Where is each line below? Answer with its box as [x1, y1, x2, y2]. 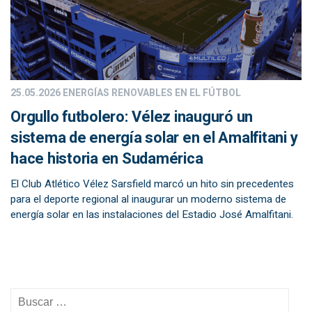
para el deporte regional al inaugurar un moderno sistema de [10, 192, 286, 207]
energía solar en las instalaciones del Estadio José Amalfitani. [10, 207, 293, 222]
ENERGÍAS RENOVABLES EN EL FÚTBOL [61, 86, 241, 100]
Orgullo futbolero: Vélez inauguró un [10, 106, 253, 128]
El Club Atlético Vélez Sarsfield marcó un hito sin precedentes [10, 176, 294, 192]
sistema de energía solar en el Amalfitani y [10, 127, 298, 149]
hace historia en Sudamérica [10, 148, 203, 170]
